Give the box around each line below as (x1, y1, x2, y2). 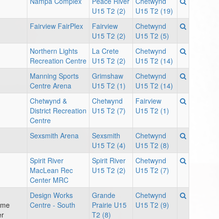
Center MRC (30, 175, 68, 185)
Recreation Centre (30, 56, 87, 66)
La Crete (92, 46, 119, 56)
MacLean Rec (30, 165, 73, 175)
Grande (92, 190, 115, 200)
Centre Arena (30, 81, 71, 91)
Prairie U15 (92, 200, 127, 210)
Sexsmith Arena (30, 131, 79, 141)
